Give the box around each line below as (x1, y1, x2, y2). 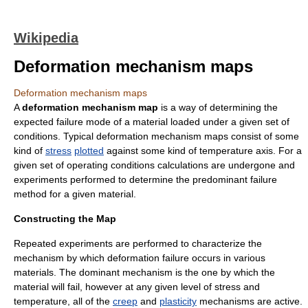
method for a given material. (14, 188, 136, 199)
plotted (74, 145, 104, 156)
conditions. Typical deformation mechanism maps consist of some (14, 131, 299, 142)
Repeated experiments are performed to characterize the (14, 238, 262, 249)
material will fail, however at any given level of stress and (14, 281, 260, 292)
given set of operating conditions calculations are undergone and (14, 159, 295, 170)
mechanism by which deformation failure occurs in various (14, 252, 265, 263)
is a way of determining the (158, 102, 278, 113)
